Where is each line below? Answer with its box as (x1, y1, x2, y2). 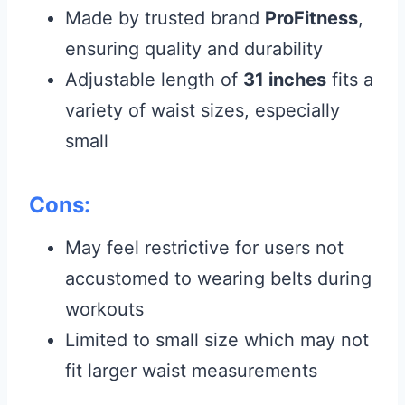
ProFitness (265, 7, 358, 30)
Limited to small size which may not (65, 329, 369, 352)
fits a (326, 69, 373, 91)
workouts (65, 298, 144, 321)
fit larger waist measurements (65, 360, 317, 382)
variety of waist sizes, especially (65, 99, 340, 122)
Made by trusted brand (65, 7, 265, 30)
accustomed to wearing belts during (65, 268, 372, 290)
